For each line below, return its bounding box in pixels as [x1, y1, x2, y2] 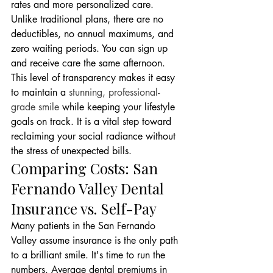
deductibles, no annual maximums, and [11, 27, 177, 40]
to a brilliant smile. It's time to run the [11, 249, 168, 261]
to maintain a [11, 86, 69, 99]
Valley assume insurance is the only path [11, 234, 181, 247]
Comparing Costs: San [11, 158, 161, 178]
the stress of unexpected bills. [11, 144, 132, 157]
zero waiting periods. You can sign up [11, 42, 171, 55]
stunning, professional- [69, 86, 160, 99]
